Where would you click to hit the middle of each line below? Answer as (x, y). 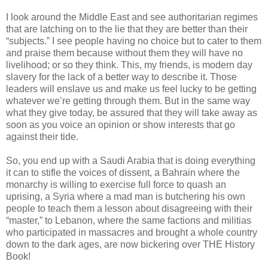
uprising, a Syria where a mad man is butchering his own (126, 196)
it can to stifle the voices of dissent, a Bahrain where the (123, 172)
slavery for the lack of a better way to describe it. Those (121, 77)
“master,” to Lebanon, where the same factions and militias (129, 220)
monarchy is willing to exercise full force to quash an (116, 184)
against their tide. (42, 136)
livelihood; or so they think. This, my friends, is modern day (129, 65)
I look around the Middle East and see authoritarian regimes (132, 17)
